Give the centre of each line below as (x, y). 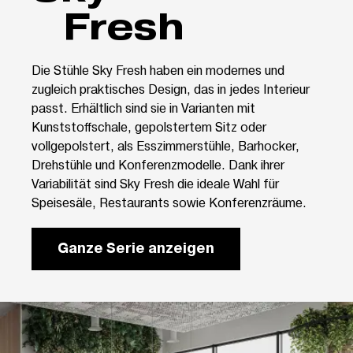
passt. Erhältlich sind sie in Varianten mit (143, 107)
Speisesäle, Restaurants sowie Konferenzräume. (169, 202)
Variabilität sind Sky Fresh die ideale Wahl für (155, 183)
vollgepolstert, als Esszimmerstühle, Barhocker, (165, 145)
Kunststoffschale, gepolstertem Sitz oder (149, 126)
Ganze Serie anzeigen (136, 248)
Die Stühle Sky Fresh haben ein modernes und (158, 69)
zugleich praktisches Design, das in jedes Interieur (171, 88)
